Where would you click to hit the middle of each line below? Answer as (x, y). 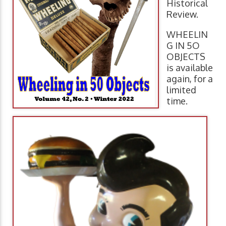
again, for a (190, 79)
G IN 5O (183, 45)
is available (190, 68)
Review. (182, 14)
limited (181, 90)
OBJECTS (186, 56)
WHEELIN (187, 34)
